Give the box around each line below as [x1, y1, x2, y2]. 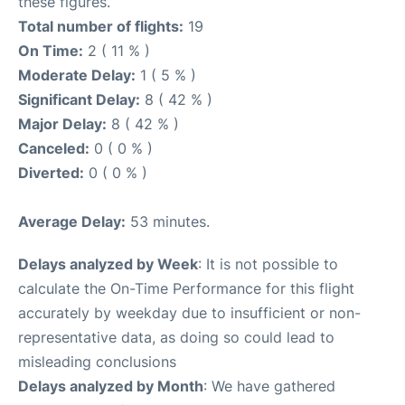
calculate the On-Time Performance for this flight [18, 279, 354, 298]
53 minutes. [126, 212, 210, 231]
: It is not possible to [198, 255, 338, 274]
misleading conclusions [18, 353, 176, 372]
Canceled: [18, 139, 89, 158]
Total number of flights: [18, 17, 184, 36]
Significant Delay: [18, 90, 140, 109]
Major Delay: [18, 115, 107, 134]
